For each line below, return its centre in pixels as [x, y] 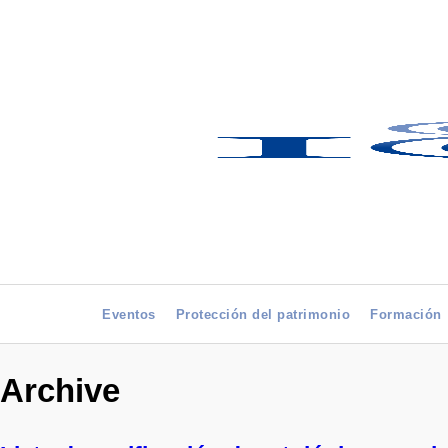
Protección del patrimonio [262, 314]
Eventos [129, 314]
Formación [406, 314]
